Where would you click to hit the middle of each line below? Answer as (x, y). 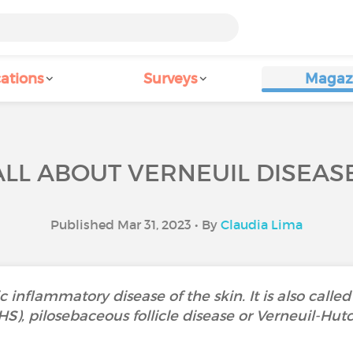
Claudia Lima (262, 225)
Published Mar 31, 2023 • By (136, 225)
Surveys (170, 79)
